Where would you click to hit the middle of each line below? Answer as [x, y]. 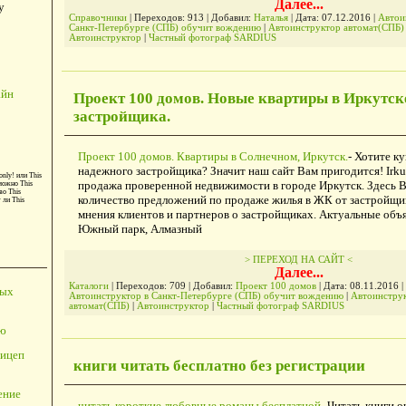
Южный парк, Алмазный [140, 228]
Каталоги [88, 285]
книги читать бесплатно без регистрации [219, 365]
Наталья [271, 18]
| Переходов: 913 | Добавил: [190, 18]
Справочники [97, 18]
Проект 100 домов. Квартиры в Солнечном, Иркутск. [213, 156]
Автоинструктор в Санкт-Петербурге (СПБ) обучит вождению [206, 295]
